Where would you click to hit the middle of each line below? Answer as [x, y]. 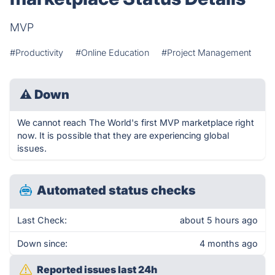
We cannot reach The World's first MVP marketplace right [136, 122]
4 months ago [229, 243]
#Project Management [206, 52]
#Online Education [112, 52]
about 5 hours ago [219, 220]
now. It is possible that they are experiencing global [123, 135]
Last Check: [42, 220]
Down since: [42, 243]
